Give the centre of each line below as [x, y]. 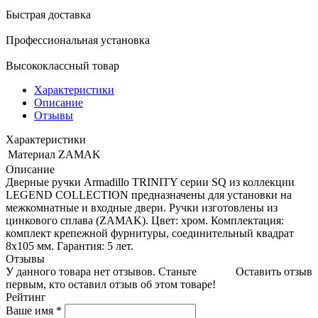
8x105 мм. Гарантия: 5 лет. [70, 246]
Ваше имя [31, 310]
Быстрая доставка [48, 14]
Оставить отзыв [274, 271]
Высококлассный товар [62, 65]
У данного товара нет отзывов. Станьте [101, 271]
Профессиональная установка [78, 40]
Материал [32, 154]
